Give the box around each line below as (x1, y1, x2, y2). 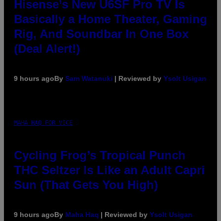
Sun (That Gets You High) (14, 178, 158, 191)
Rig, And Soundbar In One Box (14, 27, 188, 40)
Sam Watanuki (65, 74, 112, 82)
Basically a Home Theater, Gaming (14, 12, 207, 26)
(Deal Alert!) (14, 41, 80, 55)
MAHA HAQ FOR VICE (14, 119, 73, 126)
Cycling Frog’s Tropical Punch (14, 148, 185, 162)
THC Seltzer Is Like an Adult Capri (14, 163, 205, 177)
